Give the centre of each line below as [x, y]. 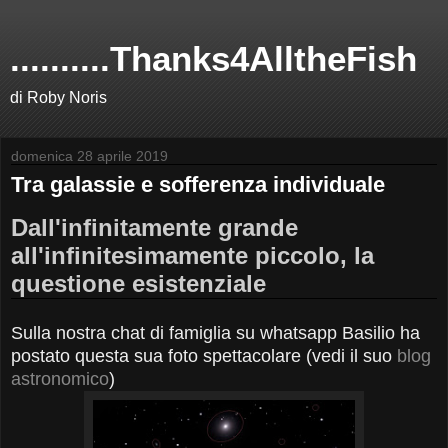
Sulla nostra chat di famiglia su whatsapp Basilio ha [215, 332]
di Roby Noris [58, 97]
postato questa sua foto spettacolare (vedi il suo [204, 355]
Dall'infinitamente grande [154, 227]
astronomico [60, 378]
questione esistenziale [138, 283]
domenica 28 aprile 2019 [89, 156]
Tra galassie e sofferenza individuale [198, 184]
